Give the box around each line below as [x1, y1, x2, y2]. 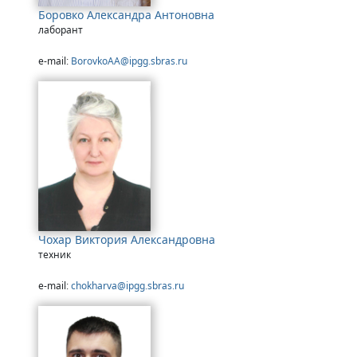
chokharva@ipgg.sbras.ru [71, 278, 184, 292]
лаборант [38, 23, 83, 37]
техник [38, 247, 71, 261]
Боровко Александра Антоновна [38, 7, 214, 23]
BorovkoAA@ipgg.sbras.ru [71, 54, 187, 69]
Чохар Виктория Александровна [38, 231, 215, 247]
